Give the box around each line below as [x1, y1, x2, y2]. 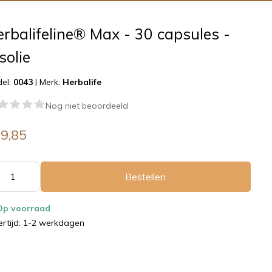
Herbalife [62, 76, 101, 87]
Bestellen [125, 171, 166, 183]
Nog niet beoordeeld [45, 100, 128, 111]
